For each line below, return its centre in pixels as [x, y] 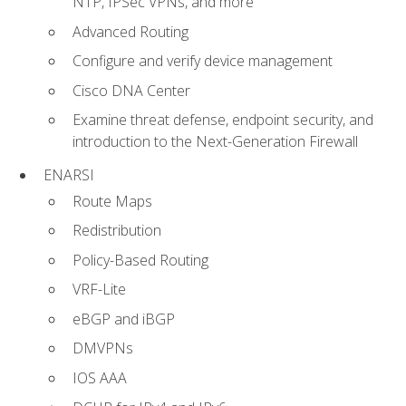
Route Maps [112, 201]
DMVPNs [103, 348]
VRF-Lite [99, 290]
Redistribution [117, 231]
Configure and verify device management [203, 61]
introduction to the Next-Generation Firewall [215, 142]
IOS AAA [100, 377]
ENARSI [69, 175]
